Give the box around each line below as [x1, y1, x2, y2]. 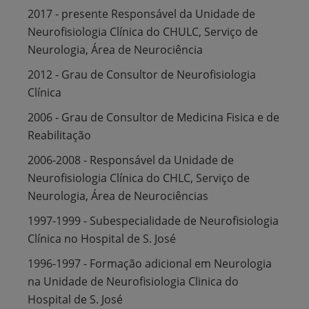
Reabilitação [28, 127, 91, 143]
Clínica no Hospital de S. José [28, 230, 176, 246]
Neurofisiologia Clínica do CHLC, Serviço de [28, 170, 250, 186]
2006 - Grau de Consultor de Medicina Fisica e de [28, 109, 279, 125]
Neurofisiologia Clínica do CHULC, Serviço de [28, 23, 258, 39]
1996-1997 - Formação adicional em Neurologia [28, 255, 272, 271]
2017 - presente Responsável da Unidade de [28, 6, 255, 21]
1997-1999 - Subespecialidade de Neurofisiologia [28, 212, 279, 228]
